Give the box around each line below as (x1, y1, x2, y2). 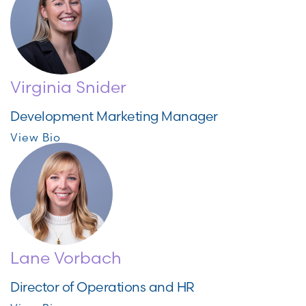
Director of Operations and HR (10, 279, 195, 295)
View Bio (10, 130, 61, 144)
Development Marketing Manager (10, 108, 218, 124)
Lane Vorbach (10, 248, 122, 268)
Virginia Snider (10, 77, 126, 97)
